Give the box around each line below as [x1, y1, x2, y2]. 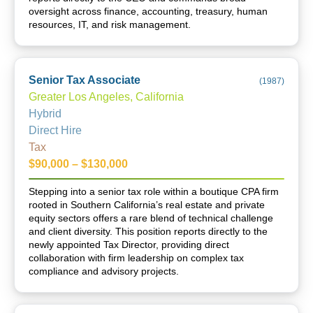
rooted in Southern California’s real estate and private [29, 199, 265, 210]
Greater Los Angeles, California [29, 91, 184, 103]
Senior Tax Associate [29, 74, 140, 86]
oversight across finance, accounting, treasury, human [29, 6, 268, 17]
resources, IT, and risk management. [29, 19, 191, 30]
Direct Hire [29, 124, 82, 136]
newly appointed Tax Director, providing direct [29, 239, 229, 250]
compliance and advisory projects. [29, 265, 179, 277]
